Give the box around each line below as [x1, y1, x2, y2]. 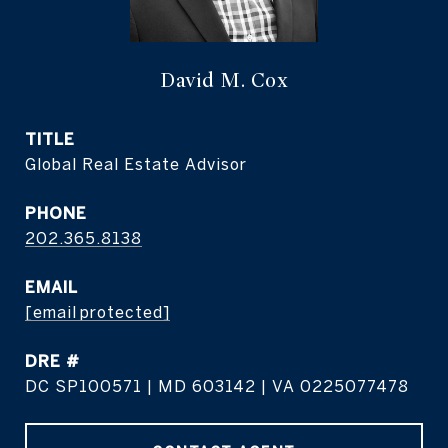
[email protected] [25, 303, 170, 321]
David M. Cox [160, 68, 288, 93]
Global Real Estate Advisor [25, 155, 247, 173]
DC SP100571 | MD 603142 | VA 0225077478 [25, 377, 409, 395]
